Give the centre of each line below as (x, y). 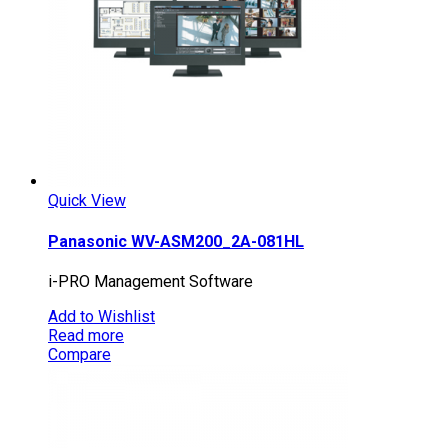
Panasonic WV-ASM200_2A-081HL (176, 241)
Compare (79, 354)
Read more (86, 335)
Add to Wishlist (101, 316)
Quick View (87, 201)
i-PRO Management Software (150, 281)
